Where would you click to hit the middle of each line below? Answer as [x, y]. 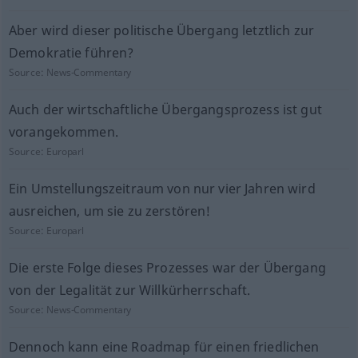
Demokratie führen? [71, 53]
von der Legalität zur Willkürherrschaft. [129, 290]
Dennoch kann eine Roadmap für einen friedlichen [164, 347]
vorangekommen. [63, 132]
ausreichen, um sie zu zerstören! [109, 211]
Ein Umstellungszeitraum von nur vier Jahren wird [162, 189]
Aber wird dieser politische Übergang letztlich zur [161, 30]
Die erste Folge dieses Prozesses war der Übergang [167, 268]
